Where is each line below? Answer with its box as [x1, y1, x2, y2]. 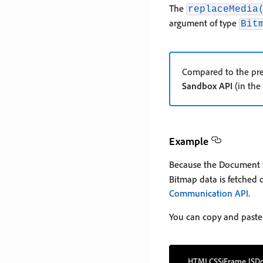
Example [169, 134, 208, 147]
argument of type [169, 17, 239, 29]
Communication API [169, 187, 248, 199]
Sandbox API [182, 80, 232, 92]
